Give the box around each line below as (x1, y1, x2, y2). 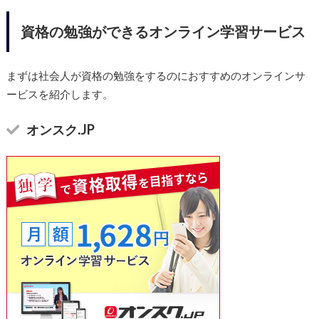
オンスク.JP (26, 121, 94, 137)
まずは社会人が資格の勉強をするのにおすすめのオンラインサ (6, 69, 305, 83)
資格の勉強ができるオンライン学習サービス (20, 23, 305, 41)
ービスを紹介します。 (6, 88, 113, 101)
